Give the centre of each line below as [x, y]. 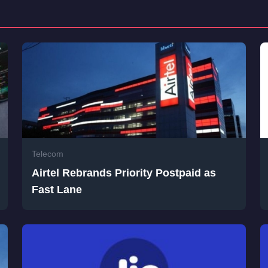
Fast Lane [57, 190]
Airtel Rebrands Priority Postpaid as [124, 173]
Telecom [48, 154]
